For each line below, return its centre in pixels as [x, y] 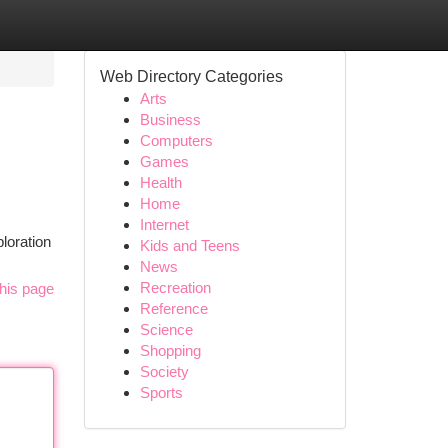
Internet [164, 224]
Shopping [170, 350]
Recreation [175, 287]
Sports [161, 392]
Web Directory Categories [191, 76]
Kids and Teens [189, 245]
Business [170, 119]
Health [160, 182]
